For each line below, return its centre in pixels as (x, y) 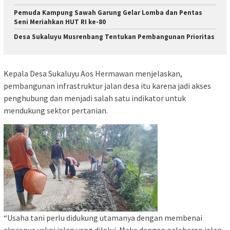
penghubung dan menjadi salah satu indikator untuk (95, 98)
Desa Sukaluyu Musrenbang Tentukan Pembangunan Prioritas (114, 37)
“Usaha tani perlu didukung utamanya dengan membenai (103, 217)
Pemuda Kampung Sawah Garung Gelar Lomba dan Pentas (108, 13)
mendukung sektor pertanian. (56, 110)
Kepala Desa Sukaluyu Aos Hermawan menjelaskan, (94, 73)
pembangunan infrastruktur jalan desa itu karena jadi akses (107, 85)
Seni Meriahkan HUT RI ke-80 (60, 22)
